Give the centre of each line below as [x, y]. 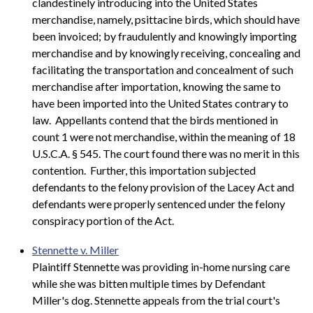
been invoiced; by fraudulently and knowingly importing [165, 36]
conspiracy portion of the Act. [103, 221]
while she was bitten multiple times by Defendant [149, 283]
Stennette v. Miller [75, 249]
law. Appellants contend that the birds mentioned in [155, 120]
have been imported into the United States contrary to [160, 103]
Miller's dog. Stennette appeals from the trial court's [156, 300]
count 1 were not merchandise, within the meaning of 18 [164, 137]
